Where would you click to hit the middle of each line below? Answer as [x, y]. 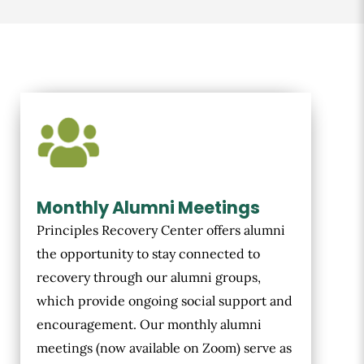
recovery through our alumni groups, [149, 277]
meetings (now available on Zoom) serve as [164, 348]
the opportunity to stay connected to [148, 254]
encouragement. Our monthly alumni [149, 325]
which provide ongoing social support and [165, 301]
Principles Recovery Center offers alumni [161, 230]
